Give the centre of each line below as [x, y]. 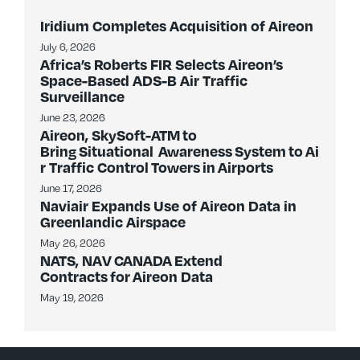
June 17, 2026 [71, 188]
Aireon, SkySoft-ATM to [119, 135]
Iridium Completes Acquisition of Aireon [177, 25]
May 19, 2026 [72, 297]
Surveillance [82, 96]
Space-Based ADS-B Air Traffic [144, 80]
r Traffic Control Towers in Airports [157, 167]
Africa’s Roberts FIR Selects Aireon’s [162, 64]
